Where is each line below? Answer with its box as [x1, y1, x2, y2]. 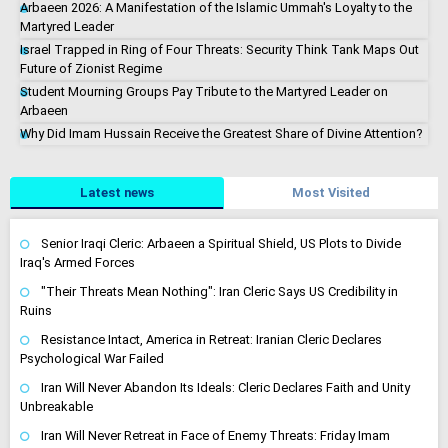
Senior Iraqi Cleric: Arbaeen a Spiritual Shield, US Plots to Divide [41, 235, 401, 251]
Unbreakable [20, 398, 93, 414]
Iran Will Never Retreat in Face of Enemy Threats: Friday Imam [41, 427, 390, 443]
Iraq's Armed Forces [20, 254, 135, 270]
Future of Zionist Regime [20, 60, 162, 76]
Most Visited [292, 184, 370, 200]
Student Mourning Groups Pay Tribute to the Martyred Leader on [20, 83, 388, 99]
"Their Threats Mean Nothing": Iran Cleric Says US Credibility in [41, 283, 398, 299]
